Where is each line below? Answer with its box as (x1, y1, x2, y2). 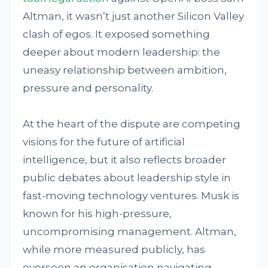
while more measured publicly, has (23, 243, 206, 255)
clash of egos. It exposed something (23, 28, 211, 40)
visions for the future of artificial (23, 135, 185, 148)
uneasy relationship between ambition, (23, 63, 227, 76)
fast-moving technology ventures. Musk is (23, 189, 240, 202)
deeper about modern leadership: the (23, 45, 221, 58)
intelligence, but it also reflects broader (23, 153, 227, 166)
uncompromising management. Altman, (23, 225, 237, 237)
